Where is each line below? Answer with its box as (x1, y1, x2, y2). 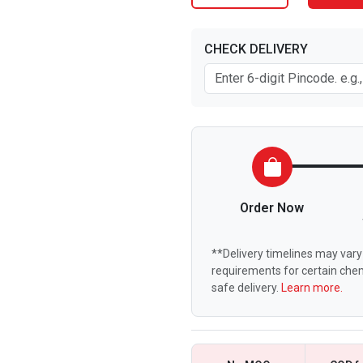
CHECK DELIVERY (204, 41, 308, 57)
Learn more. (281, 281, 343, 294)
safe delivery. (211, 281, 281, 294)
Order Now (240, 200, 305, 216)
